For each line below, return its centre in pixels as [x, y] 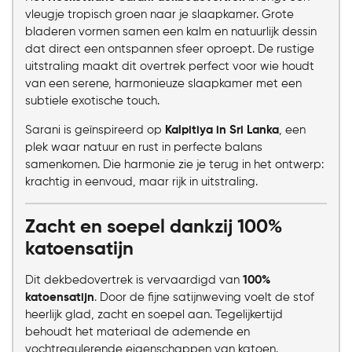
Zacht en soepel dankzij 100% [154, 227]
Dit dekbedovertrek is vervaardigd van [134, 280]
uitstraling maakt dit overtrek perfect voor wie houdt [170, 67]
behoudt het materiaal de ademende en [137, 332]
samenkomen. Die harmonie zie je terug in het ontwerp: [174, 165]
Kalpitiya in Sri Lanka [222, 130]
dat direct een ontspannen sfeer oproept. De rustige [170, 49]
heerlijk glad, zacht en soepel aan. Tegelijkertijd [154, 315]
